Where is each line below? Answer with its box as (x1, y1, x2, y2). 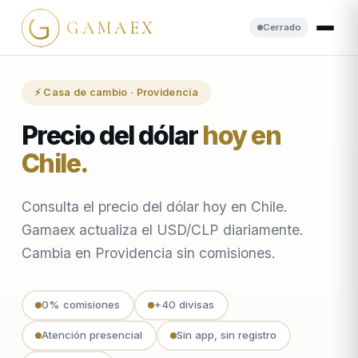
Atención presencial (42, 328, 143, 342)
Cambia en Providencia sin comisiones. (21, 244, 276, 261)
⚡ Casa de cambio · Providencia (34, 86, 198, 99)
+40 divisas (154, 298, 215, 312)
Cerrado (262, 22, 301, 33)
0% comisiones (42, 298, 121, 312)
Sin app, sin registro (177, 328, 277, 342)
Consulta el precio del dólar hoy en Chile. (21, 197, 288, 215)
